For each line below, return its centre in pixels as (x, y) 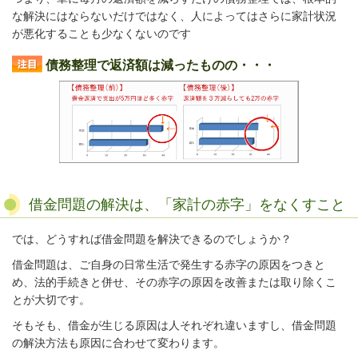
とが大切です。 (51, 300)
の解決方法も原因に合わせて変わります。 (118, 343)
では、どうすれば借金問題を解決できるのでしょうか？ (152, 239)
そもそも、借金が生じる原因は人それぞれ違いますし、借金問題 (174, 326)
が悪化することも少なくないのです (101, 33)
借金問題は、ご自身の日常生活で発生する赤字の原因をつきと (169, 265)
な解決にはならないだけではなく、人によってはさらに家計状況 (174, 16)
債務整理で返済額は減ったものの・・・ (159, 65)
